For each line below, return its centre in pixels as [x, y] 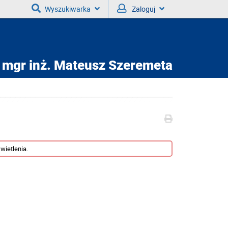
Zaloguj [144, 9]
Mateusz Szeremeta [112, 65]
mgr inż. [26, 65]
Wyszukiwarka [68, 9]
